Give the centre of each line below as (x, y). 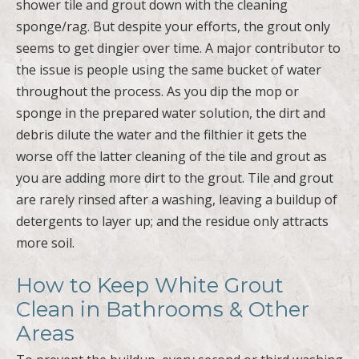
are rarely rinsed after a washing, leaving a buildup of (177, 199)
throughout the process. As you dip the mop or (157, 91)
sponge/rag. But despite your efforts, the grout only (173, 26)
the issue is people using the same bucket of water (169, 69)
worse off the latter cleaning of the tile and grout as (171, 156)
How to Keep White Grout (150, 285)
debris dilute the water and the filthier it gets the (161, 134)
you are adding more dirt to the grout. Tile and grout (175, 177)
